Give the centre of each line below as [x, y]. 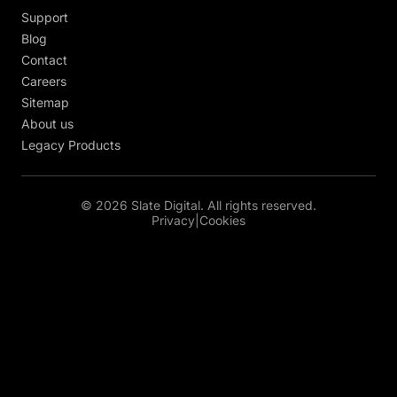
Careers [44, 82]
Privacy [173, 221]
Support [45, 18]
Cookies [222, 221]
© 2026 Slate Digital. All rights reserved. [198, 206]
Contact [44, 60]
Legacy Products [71, 145]
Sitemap [45, 103]
